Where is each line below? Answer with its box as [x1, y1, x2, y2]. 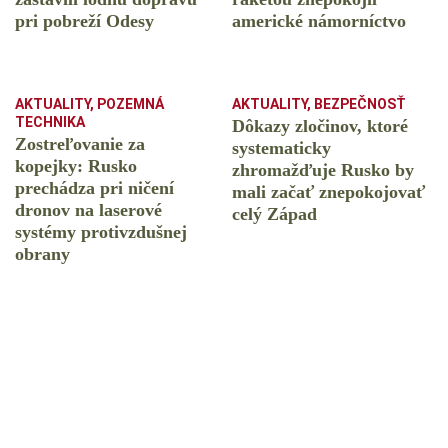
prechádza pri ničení [15, 178, 174, 199]
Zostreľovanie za [15, 134, 145, 155]
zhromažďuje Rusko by [232, 160, 414, 181]
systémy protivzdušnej [15, 222, 187, 243]
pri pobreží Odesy [15, 11, 154, 32]
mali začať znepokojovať [232, 182, 425, 203]
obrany [15, 244, 70, 265]
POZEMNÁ [97, 96, 164, 113]
